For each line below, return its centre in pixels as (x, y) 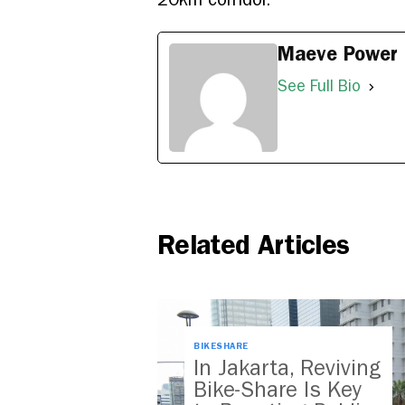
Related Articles (254, 245)
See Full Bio (319, 87)
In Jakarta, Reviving (287, 368)
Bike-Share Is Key (278, 390)
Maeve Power (338, 54)
